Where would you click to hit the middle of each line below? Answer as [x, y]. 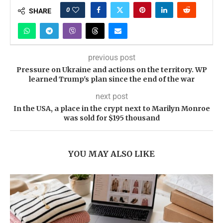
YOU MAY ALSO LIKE [111, 154]
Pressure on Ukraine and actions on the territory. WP [111, 70]
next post [111, 96]
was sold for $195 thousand [111, 118]
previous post [111, 57]
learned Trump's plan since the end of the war [111, 79]
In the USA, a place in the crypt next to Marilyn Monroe [111, 109]
